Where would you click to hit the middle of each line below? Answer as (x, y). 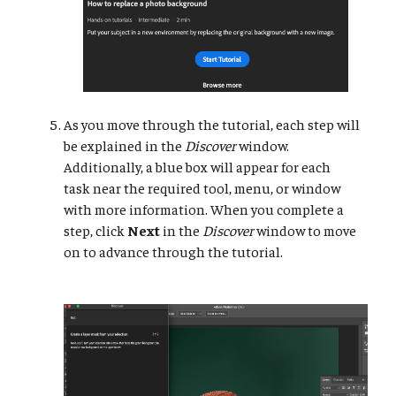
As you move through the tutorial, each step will (212, 124)
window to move (305, 230)
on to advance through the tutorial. (173, 251)
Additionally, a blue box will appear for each (197, 167)
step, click (95, 230)
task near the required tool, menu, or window (202, 188)
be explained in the (124, 145)
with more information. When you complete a (204, 209)
